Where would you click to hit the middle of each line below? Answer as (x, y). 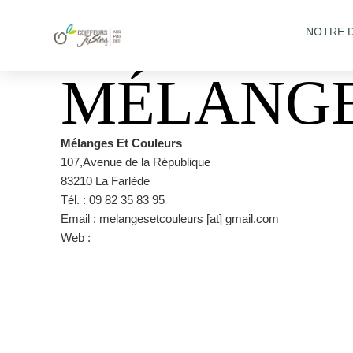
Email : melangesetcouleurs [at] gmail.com (170, 219)
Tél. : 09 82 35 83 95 (113, 200)
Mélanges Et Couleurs (121, 143)
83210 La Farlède (105, 181)
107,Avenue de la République (136, 162)
